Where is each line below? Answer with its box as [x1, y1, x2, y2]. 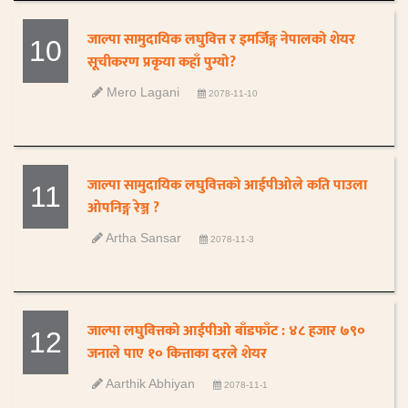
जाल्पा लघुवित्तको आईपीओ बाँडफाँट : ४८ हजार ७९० [87, 319, 366, 343]
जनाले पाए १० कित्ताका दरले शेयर [87, 342, 268, 366]
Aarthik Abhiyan [103, 376, 196, 391]
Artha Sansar [103, 230, 182, 245]
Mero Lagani [103, 85, 180, 99]
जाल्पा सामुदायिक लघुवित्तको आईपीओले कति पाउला [87, 173, 368, 198]
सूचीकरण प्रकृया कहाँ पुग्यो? [87, 50, 237, 75]
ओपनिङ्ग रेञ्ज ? [87, 196, 160, 220]
